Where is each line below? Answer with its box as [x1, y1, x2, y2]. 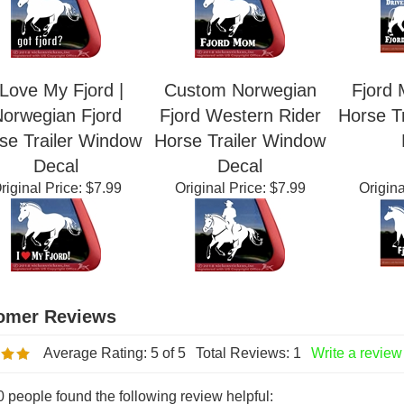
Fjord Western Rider [159, 149, 321, 169]
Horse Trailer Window [154, 174, 326, 194]
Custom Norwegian [163, 124, 317, 143]
